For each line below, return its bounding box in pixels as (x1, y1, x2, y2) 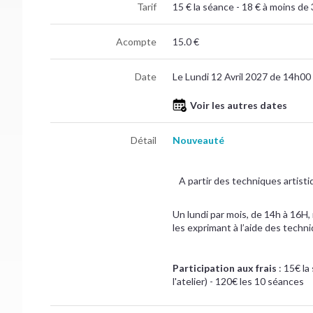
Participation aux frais (172, 261, 277, 274)
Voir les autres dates (189, 99, 287, 111)
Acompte (116, 35, 157, 48)
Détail (131, 133, 157, 146)
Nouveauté (172, 133, 224, 146)
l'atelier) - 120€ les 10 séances (172, 275, 304, 287)
